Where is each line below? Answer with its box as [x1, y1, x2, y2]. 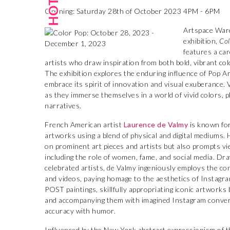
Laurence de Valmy [123, 120, 188, 129]
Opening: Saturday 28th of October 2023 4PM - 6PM [45, 7, 220, 15]
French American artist [45, 120, 124, 129]
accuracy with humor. [45, 206, 116, 215]
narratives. [45, 101, 82, 110]
